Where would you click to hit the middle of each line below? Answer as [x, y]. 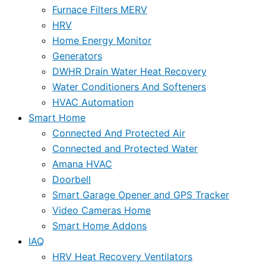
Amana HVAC [82, 164]
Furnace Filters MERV [100, 9]
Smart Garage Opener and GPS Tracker [141, 194]
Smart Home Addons [99, 225]
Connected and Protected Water [125, 148]
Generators [77, 56]
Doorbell [72, 179]
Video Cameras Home [102, 210]
